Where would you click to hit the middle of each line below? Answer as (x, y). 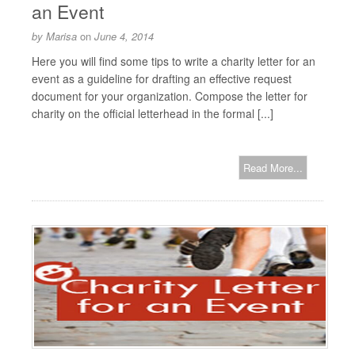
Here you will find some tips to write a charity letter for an (174, 61)
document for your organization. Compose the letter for (170, 96)
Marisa (61, 36)
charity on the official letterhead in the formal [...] (153, 113)
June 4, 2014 (124, 36)
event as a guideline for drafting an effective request (162, 78)
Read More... (273, 168)
